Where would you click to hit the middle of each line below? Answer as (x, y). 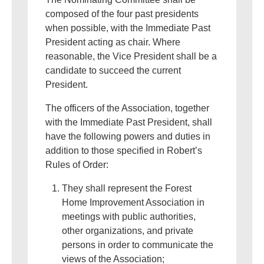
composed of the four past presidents (122, 14)
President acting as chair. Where (113, 42)
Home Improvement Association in (133, 202)
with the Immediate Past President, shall (129, 122)
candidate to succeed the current (113, 70)
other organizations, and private (128, 231)
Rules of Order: (77, 165)
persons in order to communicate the (138, 245)
